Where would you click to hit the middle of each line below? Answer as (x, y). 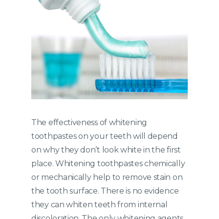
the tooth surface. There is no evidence (105, 191)
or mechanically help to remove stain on (107, 177)
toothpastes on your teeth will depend (105, 136)
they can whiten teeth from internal (99, 205)
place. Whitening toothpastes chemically (108, 164)
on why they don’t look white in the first (106, 150)
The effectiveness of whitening (89, 123)
